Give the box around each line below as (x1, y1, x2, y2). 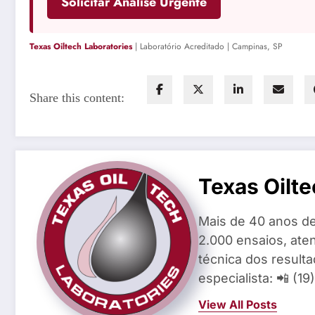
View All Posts (198, 297, 277, 311)
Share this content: (30, 90, 124, 105)
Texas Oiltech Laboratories (30, 40, 132, 53)
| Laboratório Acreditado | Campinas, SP (132, 40, 283, 53)
